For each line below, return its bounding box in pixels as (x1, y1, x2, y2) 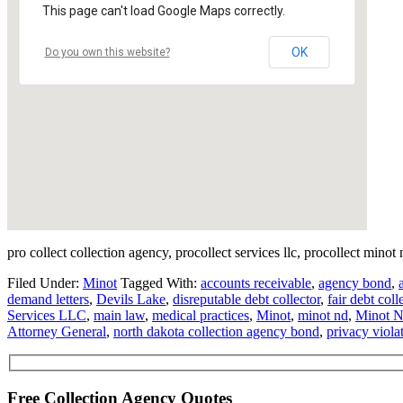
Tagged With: (121, 274, 201, 291)
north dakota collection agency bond (113, 323, 319, 339)
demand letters (7, 291, 89, 307)
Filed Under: (7, 274, 83, 291)
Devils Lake (96, 291, 166, 307)
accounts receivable (201, 274, 311, 291)
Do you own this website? (44, 45, 170, 58)
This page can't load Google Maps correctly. (41, 3, 285, 18)
